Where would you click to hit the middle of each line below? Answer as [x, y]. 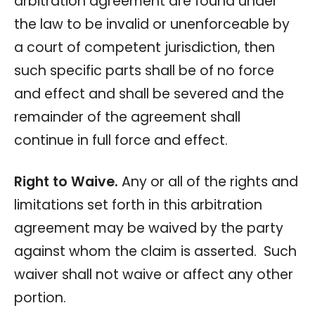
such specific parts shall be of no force [144, 70]
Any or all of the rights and [208, 181]
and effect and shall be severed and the [149, 94]
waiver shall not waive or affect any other [154, 274]
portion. [40, 297]
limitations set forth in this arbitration [138, 205]
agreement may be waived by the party [149, 228]
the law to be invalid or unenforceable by [152, 24]
